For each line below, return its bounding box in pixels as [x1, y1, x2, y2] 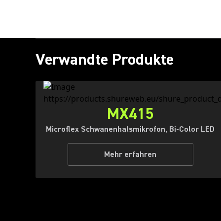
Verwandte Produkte [36, 49, 174, 70]
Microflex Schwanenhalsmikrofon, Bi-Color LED [46, 124, 215, 134]
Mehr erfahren [104, 149, 156, 159]
